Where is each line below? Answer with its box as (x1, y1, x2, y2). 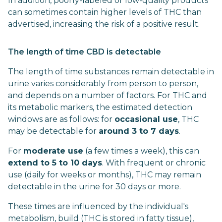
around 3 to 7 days (99, 126, 179, 136)
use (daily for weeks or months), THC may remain (8, 170, 201, 179)
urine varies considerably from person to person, (8, 79, 198, 88)
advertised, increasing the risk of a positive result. (8, 19, 200, 29)
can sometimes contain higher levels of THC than (8, 7, 202, 17)
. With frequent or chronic (102, 158, 206, 167)
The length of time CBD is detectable (8, 47, 163, 56)
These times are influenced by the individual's (8, 202, 188, 211)
